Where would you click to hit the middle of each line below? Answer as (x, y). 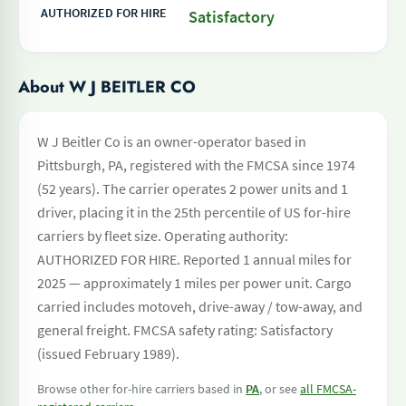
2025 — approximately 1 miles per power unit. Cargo (194, 283)
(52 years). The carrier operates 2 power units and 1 (193, 188)
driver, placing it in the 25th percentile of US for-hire (194, 212)
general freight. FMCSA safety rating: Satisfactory (185, 330)
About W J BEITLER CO (107, 87)
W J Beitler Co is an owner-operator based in (172, 141)
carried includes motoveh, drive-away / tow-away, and (200, 306)
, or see (280, 389)
